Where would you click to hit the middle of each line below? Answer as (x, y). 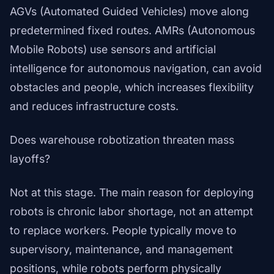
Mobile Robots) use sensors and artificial (113, 50)
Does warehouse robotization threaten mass (122, 140)
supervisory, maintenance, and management (121, 250)
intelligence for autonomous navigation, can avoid (136, 68)
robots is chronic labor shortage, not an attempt (131, 212)
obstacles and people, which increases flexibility (132, 87)
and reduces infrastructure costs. (94, 106)
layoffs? (30, 159)
